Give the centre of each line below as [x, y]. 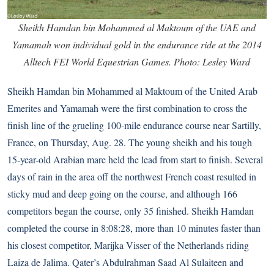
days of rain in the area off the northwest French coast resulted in [132, 177]
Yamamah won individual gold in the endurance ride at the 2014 [137, 45]
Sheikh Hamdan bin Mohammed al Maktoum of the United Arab [132, 91]
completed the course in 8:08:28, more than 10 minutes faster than [134, 228]
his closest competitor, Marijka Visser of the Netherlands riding [128, 245]
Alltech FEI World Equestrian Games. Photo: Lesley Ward [137, 62]
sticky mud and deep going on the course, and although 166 [122, 194]
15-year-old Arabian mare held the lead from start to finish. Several [135, 160]
